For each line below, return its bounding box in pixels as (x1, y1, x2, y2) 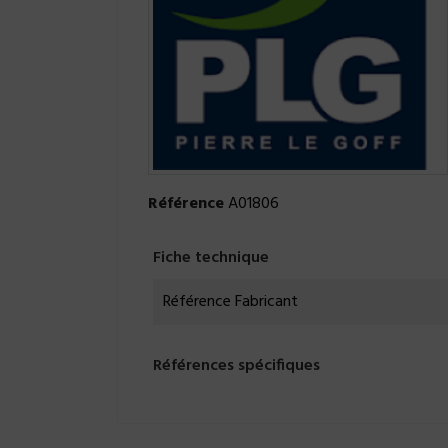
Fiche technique (153, 245, 269, 272)
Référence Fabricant (163, 289, 298, 316)
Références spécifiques (153, 353, 320, 380)
